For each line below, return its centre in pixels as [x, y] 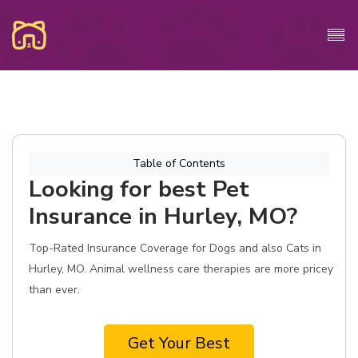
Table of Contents [179, 163]
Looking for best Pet [139, 189]
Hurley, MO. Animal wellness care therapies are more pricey [181, 269]
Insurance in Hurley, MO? [163, 216]
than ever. [54, 290]
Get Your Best [179, 343]
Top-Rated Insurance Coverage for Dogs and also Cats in [175, 248]
